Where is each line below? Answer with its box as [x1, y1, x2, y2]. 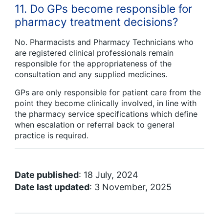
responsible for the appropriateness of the [15, 59, 172, 68]
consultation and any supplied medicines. [15, 69, 167, 79]
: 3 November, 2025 [89, 182, 172, 192]
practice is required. [15, 131, 88, 140]
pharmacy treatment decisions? [15, 15, 178, 29]
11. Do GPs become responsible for [15, 2, 192, 16]
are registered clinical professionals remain [15, 48, 174, 58]
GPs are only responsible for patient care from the [15, 88, 201, 97]
